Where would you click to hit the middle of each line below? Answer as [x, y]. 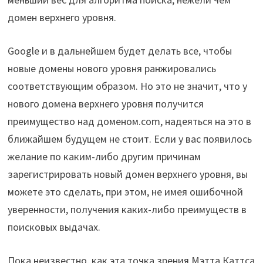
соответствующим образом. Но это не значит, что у [127, 86]
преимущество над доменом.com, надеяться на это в [129, 121]
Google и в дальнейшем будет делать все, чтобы [119, 51]
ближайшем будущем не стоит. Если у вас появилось [129, 139]
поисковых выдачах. [54, 227]
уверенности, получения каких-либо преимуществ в [127, 209]
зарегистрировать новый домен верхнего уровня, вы [127, 174]
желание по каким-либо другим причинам [104, 156]
